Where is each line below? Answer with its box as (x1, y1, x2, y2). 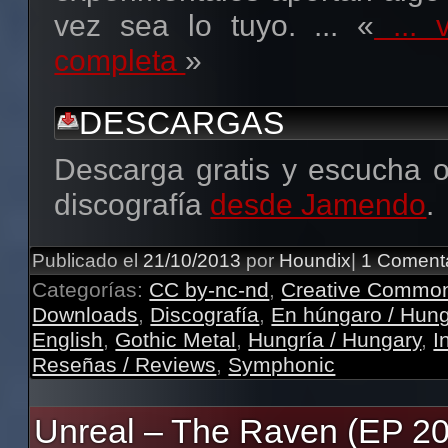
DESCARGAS (79, 105, 285, 141)
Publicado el (32, 249, 139, 271)
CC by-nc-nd (149, 277, 270, 301)
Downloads (32, 302, 139, 326)
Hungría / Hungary (248, 327, 422, 351)
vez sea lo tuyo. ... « (54, 8, 375, 42)
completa (54, 43, 186, 77)
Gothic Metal (115, 327, 237, 351)
